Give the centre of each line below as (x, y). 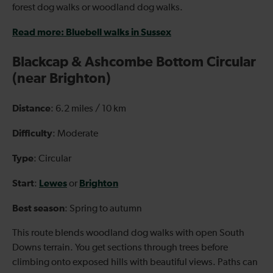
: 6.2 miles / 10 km (88, 109)
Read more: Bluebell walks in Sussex (92, 32)
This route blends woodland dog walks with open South (128, 233)
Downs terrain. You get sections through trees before (120, 248)
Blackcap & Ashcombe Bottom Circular (134, 62)
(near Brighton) (62, 79)
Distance (31, 108)
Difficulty (32, 133)
